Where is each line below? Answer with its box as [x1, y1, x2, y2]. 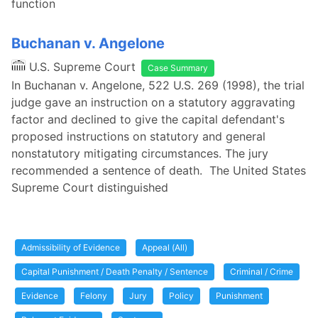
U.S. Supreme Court [29, 60, 136, 74]
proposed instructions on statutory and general [11, 129, 265, 143]
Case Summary [148, 62, 208, 73]
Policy [169, 290, 194, 301]
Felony [80, 290, 107, 301]
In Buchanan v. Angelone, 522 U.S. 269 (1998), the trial [11, 78, 305, 92]
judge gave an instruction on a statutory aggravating [11, 95, 295, 109]
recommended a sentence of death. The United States [11, 163, 306, 177]
